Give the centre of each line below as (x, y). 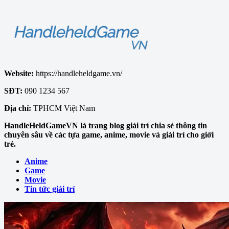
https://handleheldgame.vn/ (78, 73)
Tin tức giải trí (50, 189)
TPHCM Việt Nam (63, 108)
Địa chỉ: (18, 108)
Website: (19, 73)
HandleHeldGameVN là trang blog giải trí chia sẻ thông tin (106, 125)
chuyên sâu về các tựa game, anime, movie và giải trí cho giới (109, 134)
